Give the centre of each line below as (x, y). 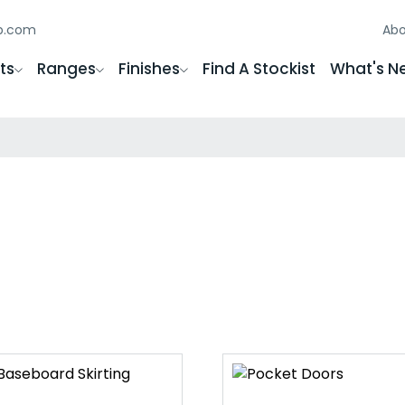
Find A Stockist (259, 69)
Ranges (66, 69)
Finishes (149, 69)
